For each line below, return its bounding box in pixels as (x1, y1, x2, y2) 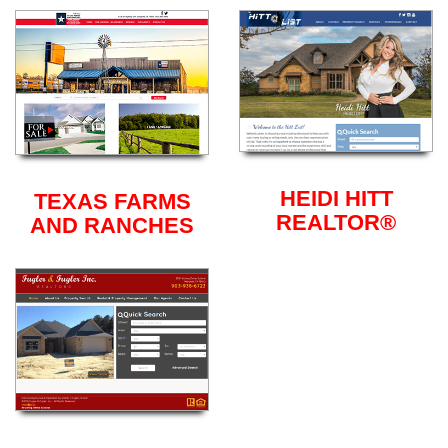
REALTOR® (276, 210, 396, 236)
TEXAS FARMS (33, 189, 191, 215)
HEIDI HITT (279, 186, 393, 212)
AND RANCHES (30, 213, 194, 239)
